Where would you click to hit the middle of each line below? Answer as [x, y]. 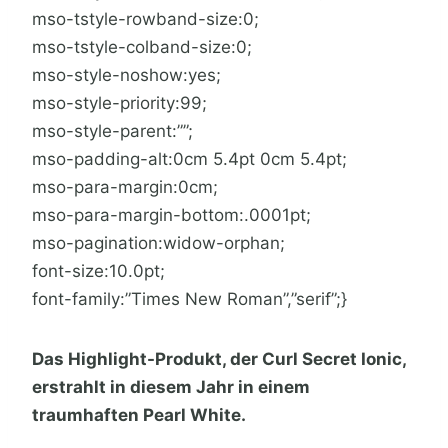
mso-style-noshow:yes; [126, 75]
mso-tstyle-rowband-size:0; [145, 19]
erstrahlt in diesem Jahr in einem [171, 387]
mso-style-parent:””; [112, 131]
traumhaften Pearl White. [140, 415]
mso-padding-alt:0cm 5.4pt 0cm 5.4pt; [189, 159]
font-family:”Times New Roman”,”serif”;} [189, 299]
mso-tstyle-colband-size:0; [142, 47]
